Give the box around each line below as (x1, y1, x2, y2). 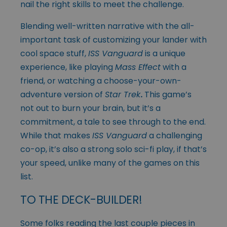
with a (161, 61, 186, 73)
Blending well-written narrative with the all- (20, 20, 195, 32)
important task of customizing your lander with (20, 34, 207, 46)
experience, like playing (20, 61, 115, 73)
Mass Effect (115, 61, 161, 73)
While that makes (20, 130, 92, 142)
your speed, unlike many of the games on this (20, 157, 200, 169)
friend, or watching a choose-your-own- (20, 75, 181, 87)
